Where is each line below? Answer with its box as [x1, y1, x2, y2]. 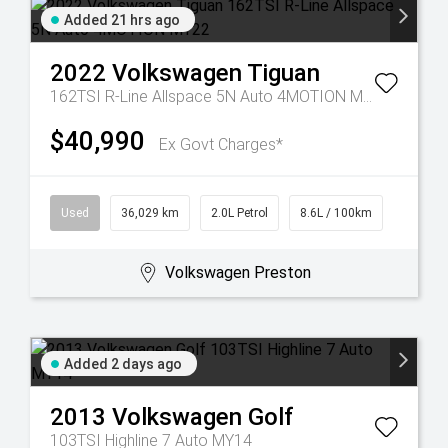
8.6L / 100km [300, 206, 372, 220]
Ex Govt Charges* [159, 135, 283, 154]
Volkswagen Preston [164, 263, 311, 282]
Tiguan [247, 59, 320, 87]
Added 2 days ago [64, 356, 182, 372]
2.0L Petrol [211, 206, 268, 220]
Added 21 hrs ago [64, 12, 180, 28]
